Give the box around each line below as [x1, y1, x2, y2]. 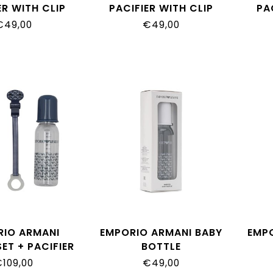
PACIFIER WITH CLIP [108, 1, 213, 16]
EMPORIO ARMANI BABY [99, 225, 222, 239]
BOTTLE [141, 239, 181, 253]
